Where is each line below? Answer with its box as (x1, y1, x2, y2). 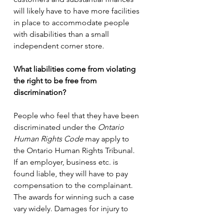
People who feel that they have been (14, 111, 141, 120)
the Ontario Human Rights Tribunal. (14, 146, 137, 155)
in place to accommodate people (14, 18, 131, 27)
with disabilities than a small (14, 30, 111, 39)
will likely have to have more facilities (14, 6, 141, 15)
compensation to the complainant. (14, 181, 137, 190)
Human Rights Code (14, 134, 83, 143)
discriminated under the (14, 123, 98, 132)
